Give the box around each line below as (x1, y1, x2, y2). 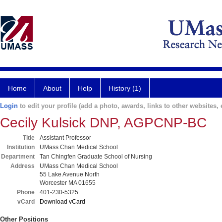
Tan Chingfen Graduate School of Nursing (40, 153, 152, 160)
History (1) (109, 84, 141, 92)
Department (1, 153, 35, 160)
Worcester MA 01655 (40, 179, 96, 186)
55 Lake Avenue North (40, 171, 100, 178)
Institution (7, 144, 35, 151)
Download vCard (40, 198, 85, 205)
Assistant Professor (40, 134, 91, 141)
